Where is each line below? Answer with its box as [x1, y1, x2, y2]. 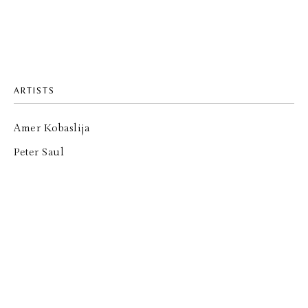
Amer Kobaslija [14, 121, 89, 135]
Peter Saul [14, 145, 64, 159]
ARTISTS [14, 85, 55, 96]
